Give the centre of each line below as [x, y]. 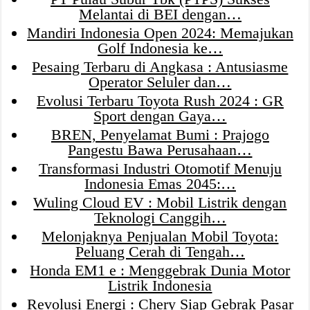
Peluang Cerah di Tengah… [160, 251]
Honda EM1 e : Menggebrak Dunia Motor [160, 270]
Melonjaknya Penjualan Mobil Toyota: [160, 236]
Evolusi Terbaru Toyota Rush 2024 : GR [160, 100]
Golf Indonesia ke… [160, 48]
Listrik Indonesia [160, 285]
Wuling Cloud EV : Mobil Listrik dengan [160, 202]
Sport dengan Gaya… [160, 116]
